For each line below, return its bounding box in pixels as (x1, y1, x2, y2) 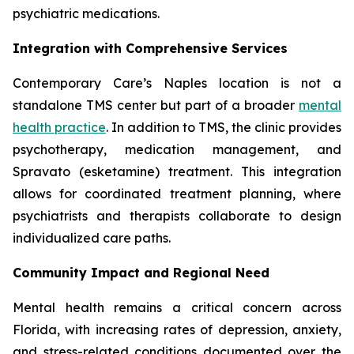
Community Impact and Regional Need (13, 265, 269, 281)
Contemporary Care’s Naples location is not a (13, 75, 341, 92)
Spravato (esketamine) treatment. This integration (13, 164, 341, 180)
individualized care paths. (13, 230, 171, 247)
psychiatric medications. (13, 6, 160, 22)
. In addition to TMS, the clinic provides (106, 119, 341, 136)
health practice (13, 119, 106, 136)
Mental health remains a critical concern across (13, 299, 341, 316)
